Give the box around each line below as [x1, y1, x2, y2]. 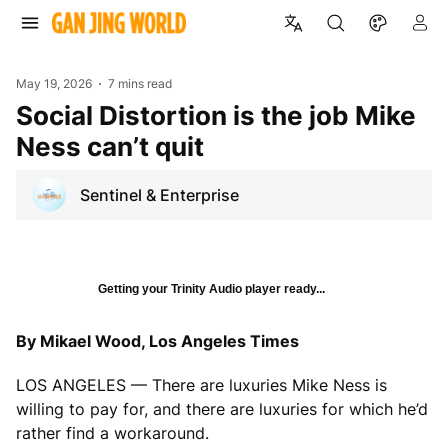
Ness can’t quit [16, 130, 204, 162]
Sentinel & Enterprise [80, 184, 239, 205]
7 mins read [108, 76, 173, 91]
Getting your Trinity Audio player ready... [98, 281, 325, 296]
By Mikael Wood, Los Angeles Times [16, 330, 299, 351]
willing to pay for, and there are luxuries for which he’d [16, 398, 428, 419]
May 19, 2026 [16, 76, 92, 91]
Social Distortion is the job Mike [16, 99, 33, 131]
